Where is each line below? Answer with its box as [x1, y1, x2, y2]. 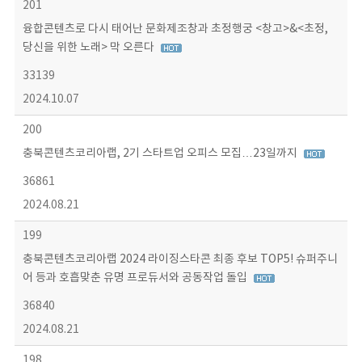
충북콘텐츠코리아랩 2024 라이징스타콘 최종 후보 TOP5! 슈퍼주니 [22, 253, 338, 266]
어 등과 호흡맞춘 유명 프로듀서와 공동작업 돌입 [22, 271, 250, 284]
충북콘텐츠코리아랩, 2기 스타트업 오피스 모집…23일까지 [22, 147, 300, 160]
